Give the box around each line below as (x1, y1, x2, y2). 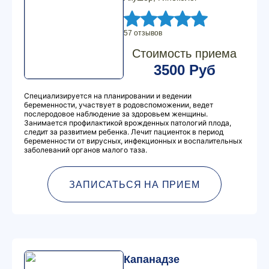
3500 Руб (153, 62, 216, 78)
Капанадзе (124, 253, 180, 265)
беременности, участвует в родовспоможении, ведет (24, 100, 213, 109)
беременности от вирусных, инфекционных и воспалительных (24, 136, 242, 145)
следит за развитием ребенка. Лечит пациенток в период (24, 127, 223, 136)
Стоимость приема (132, 47, 237, 60)
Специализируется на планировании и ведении (24, 91, 192, 100)
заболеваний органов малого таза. (24, 145, 147, 154)
